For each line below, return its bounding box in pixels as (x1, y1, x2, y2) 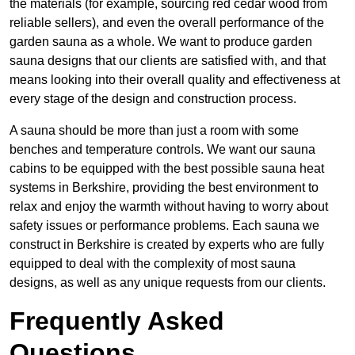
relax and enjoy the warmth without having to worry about (10, 200, 328, 214)
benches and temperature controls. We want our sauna (10, 143, 315, 157)
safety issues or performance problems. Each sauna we (10, 219, 319, 233)
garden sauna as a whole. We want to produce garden (10, 35, 312, 49)
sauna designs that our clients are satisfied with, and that (10, 54, 326, 68)
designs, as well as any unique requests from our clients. (10, 276, 326, 290)
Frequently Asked (10, 307, 224, 336)
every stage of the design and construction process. (10, 92, 296, 106)
